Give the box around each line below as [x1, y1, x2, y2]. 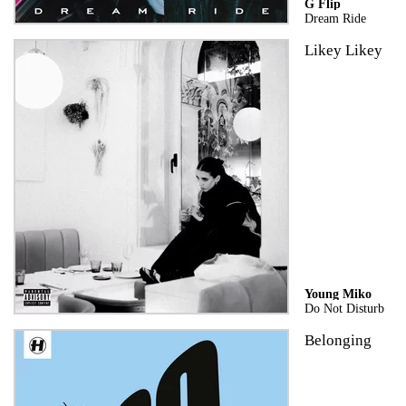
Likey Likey [304, 41, 382, 59]
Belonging [304, 331, 372, 349]
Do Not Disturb [304, 300, 384, 315]
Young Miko [304, 285, 372, 301]
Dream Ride [304, 10, 366, 25]
